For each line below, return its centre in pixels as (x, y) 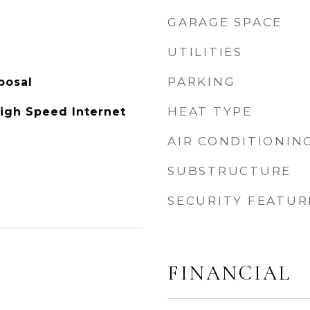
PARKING (202, 82)
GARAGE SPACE (225, 22)
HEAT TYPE (210, 111)
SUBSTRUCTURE (229, 171)
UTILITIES (205, 52)
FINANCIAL (229, 273)
